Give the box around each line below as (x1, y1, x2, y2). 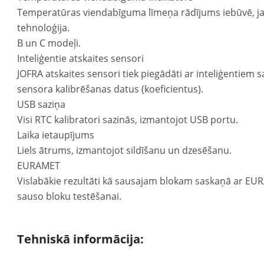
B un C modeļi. (17, 37, 81, 49)
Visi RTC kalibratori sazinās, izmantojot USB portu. (17, 113, 239, 126)
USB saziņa (17, 98, 66, 111)
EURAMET (17, 159, 61, 172)
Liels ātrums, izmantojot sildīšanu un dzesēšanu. (17, 144, 232, 157)
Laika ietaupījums (17, 128, 95, 141)
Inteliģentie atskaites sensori (17, 52, 144, 65)
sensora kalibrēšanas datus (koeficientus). (17, 82, 204, 95)
